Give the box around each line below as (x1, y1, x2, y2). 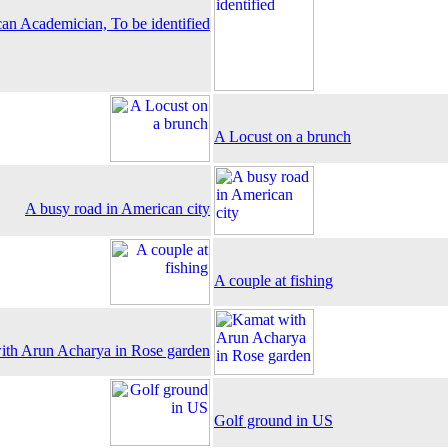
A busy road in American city (25, 200, 210, 217)
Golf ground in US (214, 412, 333, 429)
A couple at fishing (214, 272, 333, 289)
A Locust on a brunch (214, 128, 351, 145)
